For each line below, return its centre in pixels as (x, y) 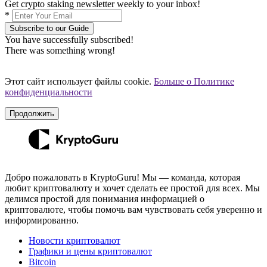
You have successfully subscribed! (69, 39)
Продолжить (32, 113)
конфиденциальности (49, 92)
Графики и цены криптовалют (90, 251)
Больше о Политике (194, 81)
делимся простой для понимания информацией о (105, 199)
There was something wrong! (60, 50)
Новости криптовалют (74, 240)
